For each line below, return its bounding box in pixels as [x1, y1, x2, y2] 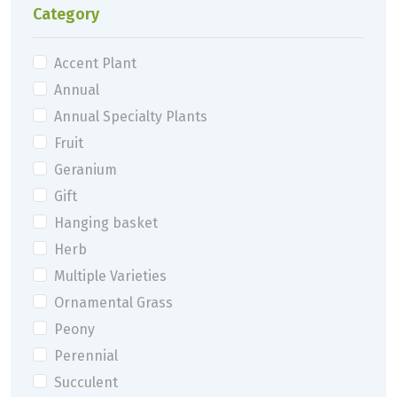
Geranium [54, 160, 117, 178]
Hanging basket [54, 214, 158, 231]
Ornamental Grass [54, 293, 173, 311]
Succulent [54, 373, 118, 391]
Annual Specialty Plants [54, 107, 207, 125]
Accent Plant [54, 54, 136, 72]
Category [33, 4, 99, 24]
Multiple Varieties [54, 267, 167, 284]
